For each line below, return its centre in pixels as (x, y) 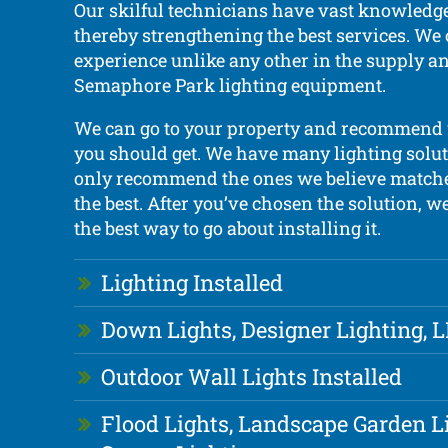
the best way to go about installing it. (227, 228)
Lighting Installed (191, 283)
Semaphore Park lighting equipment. (229, 85)
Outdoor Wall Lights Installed (251, 377)
